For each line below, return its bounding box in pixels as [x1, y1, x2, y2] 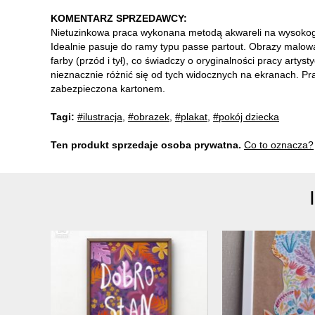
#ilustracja [77, 110, 122, 122]
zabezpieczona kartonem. [51, 82, 165, 94]
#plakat [175, 110, 207, 122]
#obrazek [128, 110, 169, 122]
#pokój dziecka [213, 110, 279, 122]
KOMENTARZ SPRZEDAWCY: [51, 12, 187, 24]
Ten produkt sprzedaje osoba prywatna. [51, 139, 241, 150]
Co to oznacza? [244, 139, 314, 150]
